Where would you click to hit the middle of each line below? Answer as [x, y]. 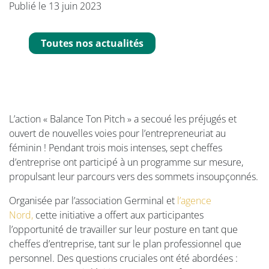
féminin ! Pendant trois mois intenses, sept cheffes [116, 148]
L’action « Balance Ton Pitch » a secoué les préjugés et [123, 119]
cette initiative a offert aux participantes [118, 215]
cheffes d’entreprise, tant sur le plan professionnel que [125, 244]
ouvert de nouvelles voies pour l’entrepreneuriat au [117, 133]
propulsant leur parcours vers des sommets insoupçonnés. [134, 177]
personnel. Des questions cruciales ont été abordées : [123, 258]
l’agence [194, 201]
